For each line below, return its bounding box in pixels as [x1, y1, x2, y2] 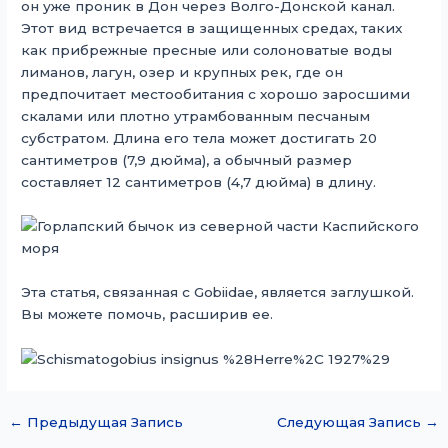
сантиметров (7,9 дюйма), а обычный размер [21, 152, 353, 169]
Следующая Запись [276, 414, 425, 431]
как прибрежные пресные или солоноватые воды [21, 42, 393, 59]
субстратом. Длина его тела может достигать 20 [21, 130, 378, 147]
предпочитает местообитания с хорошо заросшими [21, 86, 411, 103]
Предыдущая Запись [23, 414, 184, 431]
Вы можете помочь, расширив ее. [21, 306, 274, 322]
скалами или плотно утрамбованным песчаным [21, 108, 371, 125]
